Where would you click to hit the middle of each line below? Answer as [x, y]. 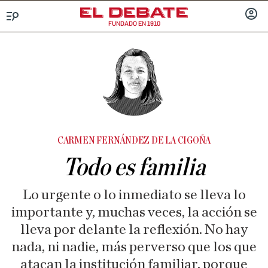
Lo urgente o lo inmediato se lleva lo [134, 195]
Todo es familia [134, 167]
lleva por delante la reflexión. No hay [134, 230]
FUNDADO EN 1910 [134, 24]
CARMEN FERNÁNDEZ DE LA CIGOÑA [134, 141]
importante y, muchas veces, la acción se [134, 212]
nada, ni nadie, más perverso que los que [134, 247]
